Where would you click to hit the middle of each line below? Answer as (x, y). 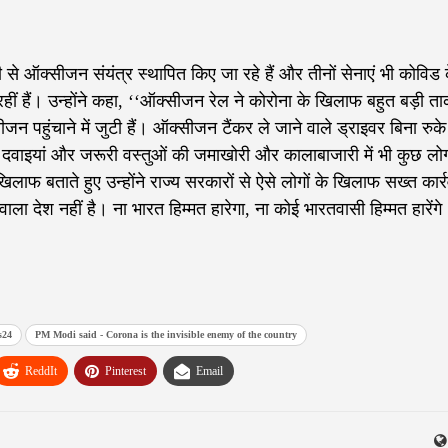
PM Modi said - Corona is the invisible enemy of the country (166, 335)
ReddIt (41, 371)
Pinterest (125, 371)
